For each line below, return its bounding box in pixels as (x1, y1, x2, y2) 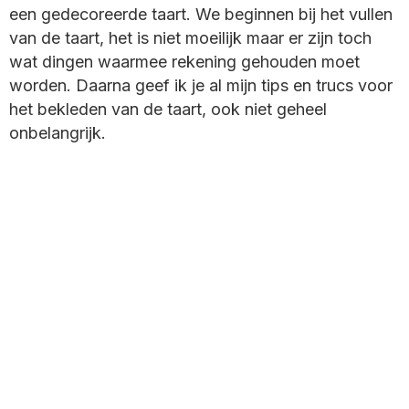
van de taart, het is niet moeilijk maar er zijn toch (9, 28, 372, 48)
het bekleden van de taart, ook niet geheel (9, 100, 327, 120)
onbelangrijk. (9, 123, 106, 143)
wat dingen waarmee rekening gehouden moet (9, 52, 360, 72)
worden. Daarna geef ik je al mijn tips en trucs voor (9, 76, 393, 96)
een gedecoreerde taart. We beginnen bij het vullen (9, 5, 393, 25)
